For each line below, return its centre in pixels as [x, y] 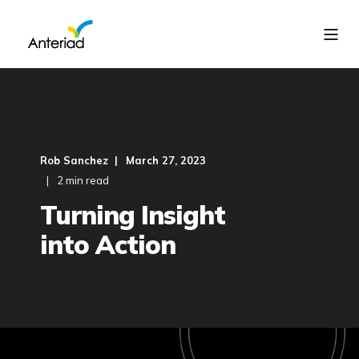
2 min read [83, 180]
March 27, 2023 [166, 160]
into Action [108, 244]
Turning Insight [133, 215]
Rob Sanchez [74, 160]
